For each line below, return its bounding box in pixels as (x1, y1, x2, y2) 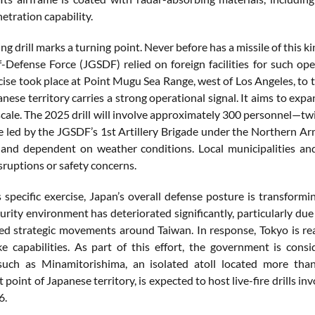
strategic (13, 223, 59, 237)
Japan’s (89, 189, 128, 203)
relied (124, 57, 155, 71)
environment (25, 206, 91, 220)
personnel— (243, 108, 302, 122)
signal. (207, 91, 241, 105)
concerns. (91, 158, 136, 172)
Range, (162, 74, 198, 88)
